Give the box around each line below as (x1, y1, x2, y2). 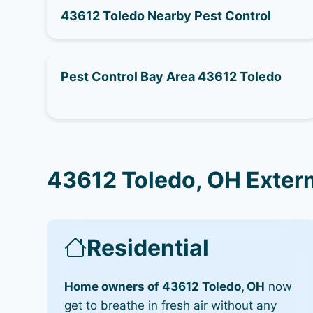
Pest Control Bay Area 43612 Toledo (61, 68, 282, 84)
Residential (87, 233, 210, 261)
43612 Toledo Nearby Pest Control (61, 8, 272, 23)
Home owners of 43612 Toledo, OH (64, 279, 265, 293)
